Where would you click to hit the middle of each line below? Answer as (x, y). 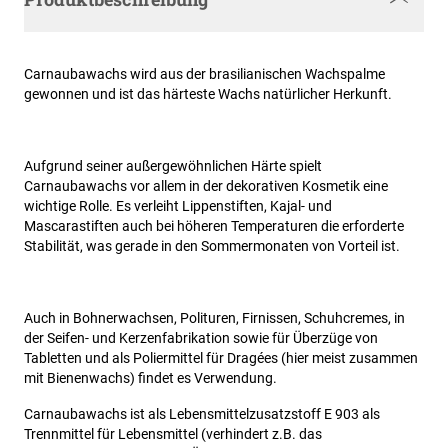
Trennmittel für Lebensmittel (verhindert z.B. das (173, 434)
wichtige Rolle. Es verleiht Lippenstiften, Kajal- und (178, 206)
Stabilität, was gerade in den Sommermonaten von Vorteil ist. (212, 246)
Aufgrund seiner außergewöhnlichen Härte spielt (173, 166)
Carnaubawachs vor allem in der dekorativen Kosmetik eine (206, 186)
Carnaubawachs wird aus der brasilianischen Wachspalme (204, 74)
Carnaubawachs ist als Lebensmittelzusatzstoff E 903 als (202, 414)
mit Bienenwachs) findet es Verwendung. (150, 378)
